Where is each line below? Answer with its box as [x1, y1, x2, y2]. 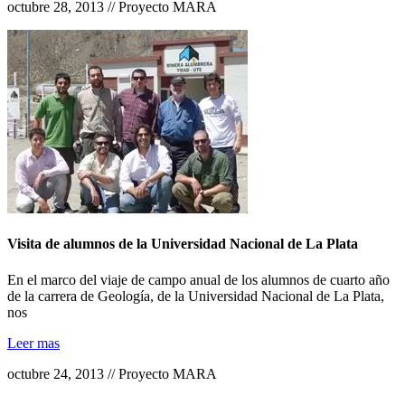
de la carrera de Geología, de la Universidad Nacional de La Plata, [7, 287, 384, 304]
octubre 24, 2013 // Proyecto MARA [7, 365, 217, 381]
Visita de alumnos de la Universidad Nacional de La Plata [7, 236, 358, 252]
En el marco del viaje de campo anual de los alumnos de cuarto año [7, 271, 390, 287]
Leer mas [7, 334, 60, 351]
